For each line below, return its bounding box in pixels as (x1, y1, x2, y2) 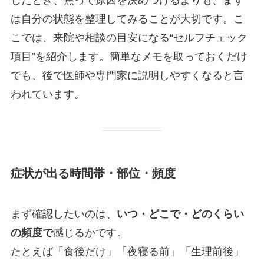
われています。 (10, 88, 85, 100)
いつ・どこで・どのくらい (116, 208, 244, 220)
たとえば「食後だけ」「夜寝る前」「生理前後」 (10, 246, 244, 258)
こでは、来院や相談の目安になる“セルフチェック (10, 31, 247, 44)
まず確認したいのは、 (10, 208, 117, 220)
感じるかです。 (52, 227, 127, 239)
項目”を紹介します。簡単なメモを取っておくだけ (10, 50, 247, 62)
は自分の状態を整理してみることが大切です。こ (10, 12, 244, 25)
